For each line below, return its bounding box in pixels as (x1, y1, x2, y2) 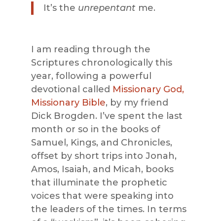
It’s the (43, 2, 78, 14)
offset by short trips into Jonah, (31, 150, 177, 162)
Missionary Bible (31, 97, 106, 109)
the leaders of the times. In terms (31, 204, 186, 215)
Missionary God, (112, 84, 184, 95)
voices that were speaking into (31, 190, 174, 202)
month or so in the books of (31, 124, 160, 135)
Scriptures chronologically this (31, 57, 172, 69)
